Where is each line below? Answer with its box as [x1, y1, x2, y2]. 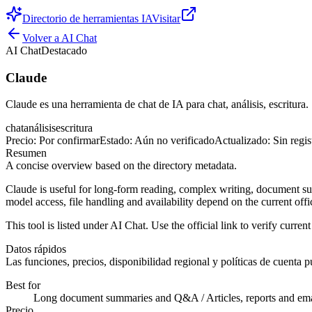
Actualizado [214, 134, 267, 147]
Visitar [152, 13, 180, 24]
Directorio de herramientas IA [22, 13, 152, 24]
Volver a [22, 32, 59, 44]
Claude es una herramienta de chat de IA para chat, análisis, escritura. [6, 98, 309, 111]
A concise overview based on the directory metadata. [6, 159, 237, 172]
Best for [6, 279, 40, 292]
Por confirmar [39, 134, 100, 147]
